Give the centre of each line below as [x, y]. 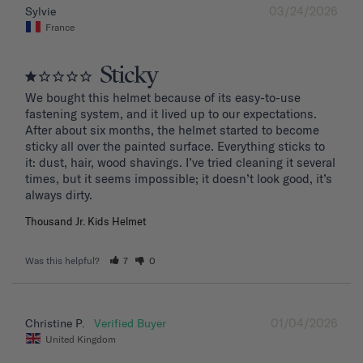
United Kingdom [81, 339]
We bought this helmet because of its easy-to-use [163, 97]
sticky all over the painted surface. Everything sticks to [175, 146]
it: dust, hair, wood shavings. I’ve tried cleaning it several [180, 162]
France [60, 27]
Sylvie [41, 12]
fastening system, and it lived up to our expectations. [171, 113]
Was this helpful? [64, 260]
